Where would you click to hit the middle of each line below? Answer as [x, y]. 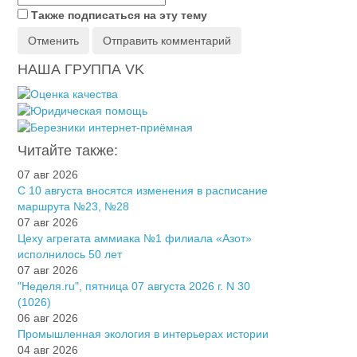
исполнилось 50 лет [70, 255]
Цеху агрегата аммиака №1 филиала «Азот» [135, 239]
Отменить [53, 40]
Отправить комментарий [167, 40]
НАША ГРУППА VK [81, 69]
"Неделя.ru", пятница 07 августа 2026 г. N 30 [134, 286]
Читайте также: [68, 151]
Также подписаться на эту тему [119, 15]
